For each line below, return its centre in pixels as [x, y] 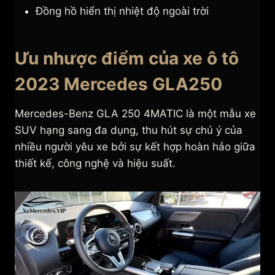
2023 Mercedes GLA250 [118, 84]
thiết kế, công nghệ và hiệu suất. [95, 164]
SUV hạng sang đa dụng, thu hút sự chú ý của [129, 130]
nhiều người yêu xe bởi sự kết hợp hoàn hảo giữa [135, 147]
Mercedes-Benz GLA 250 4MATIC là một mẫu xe [135, 114]
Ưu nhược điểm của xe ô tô [127, 59]
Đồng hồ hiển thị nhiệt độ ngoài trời [122, 11]
